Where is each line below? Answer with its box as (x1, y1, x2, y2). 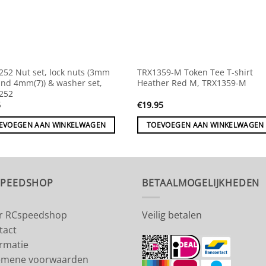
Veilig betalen (142, 208, 202, 222)
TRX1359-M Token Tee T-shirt (137, 66, 254, 78)
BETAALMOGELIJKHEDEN (142, 176, 260, 189)
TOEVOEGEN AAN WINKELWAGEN (147, 120, 264, 129)
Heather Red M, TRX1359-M (137, 77, 247, 88)
